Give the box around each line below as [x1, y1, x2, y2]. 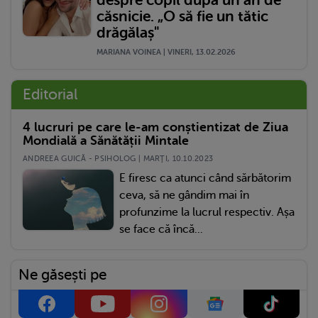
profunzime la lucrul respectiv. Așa [119, 205, 295, 219]
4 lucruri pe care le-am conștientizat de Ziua [23, 119, 288, 134]
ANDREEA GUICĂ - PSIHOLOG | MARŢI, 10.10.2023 [23, 153, 214, 163]
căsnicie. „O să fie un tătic [97, 7, 268, 25]
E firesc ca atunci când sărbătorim [119, 171, 291, 185]
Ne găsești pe [18, 265, 106, 283]
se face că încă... [119, 222, 203, 236]
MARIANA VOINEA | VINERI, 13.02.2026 [97, 47, 236, 57]
